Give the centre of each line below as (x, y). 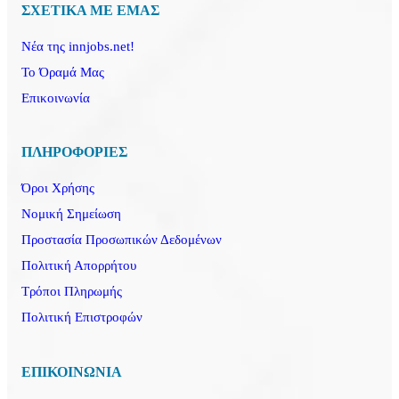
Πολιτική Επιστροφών (82, 318)
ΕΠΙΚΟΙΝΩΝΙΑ (72, 371)
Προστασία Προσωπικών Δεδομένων (122, 240)
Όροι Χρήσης (58, 188)
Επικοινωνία (56, 98)
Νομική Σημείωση (72, 214)
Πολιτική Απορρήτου (79, 266)
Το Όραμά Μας (63, 73)
